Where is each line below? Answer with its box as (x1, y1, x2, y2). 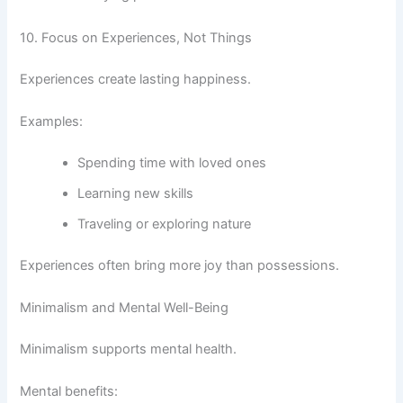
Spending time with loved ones (77, 154, 267, 171)
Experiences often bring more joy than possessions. (20, 256, 340, 273)
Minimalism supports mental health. (20, 340, 237, 357)
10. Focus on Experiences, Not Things (20, 29, 253, 46)
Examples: (20, 112, 84, 130)
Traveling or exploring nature (77, 215, 252, 232)
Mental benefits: (20, 383, 119, 400)
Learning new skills (77, 184, 194, 201)
